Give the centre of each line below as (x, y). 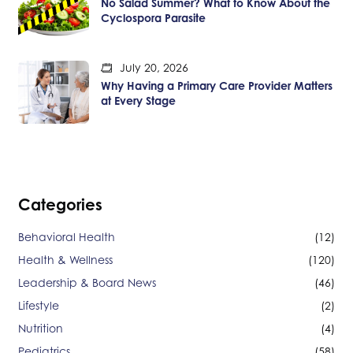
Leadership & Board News (87, 282)
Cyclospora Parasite (153, 17)
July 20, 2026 (152, 67)
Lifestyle (39, 305)
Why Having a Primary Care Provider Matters (217, 85)
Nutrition (41, 328)
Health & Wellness (65, 259)
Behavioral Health (67, 236)
